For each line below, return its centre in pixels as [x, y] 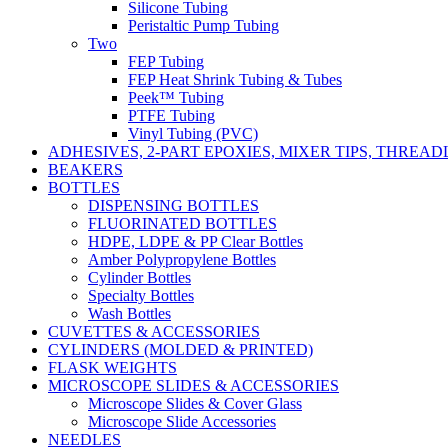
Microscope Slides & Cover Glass [195, 403]
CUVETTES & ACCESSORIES [154, 331]
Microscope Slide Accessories [182, 421]
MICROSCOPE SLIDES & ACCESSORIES [193, 385]
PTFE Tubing [171, 115]
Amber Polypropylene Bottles [182, 259]
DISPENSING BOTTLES [173, 205]
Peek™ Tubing [176, 97]
